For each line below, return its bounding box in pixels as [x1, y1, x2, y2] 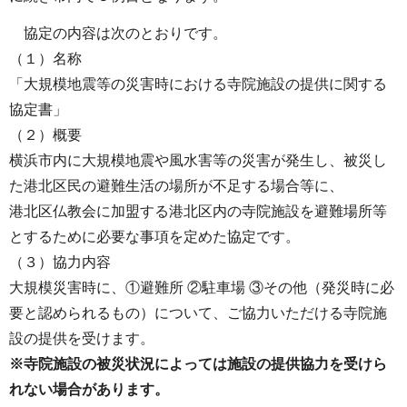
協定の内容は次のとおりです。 [9, 25, 227, 41]
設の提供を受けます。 [9, 330, 154, 346]
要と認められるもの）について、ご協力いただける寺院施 [9, 304, 387, 321]
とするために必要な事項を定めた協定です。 [9, 228, 300, 244]
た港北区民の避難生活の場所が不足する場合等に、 [9, 177, 343, 194]
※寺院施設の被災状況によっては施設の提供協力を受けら [9, 355, 387, 372]
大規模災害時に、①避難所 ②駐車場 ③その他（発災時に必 [9, 279, 394, 295]
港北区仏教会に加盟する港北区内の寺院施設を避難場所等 [9, 203, 387, 219]
